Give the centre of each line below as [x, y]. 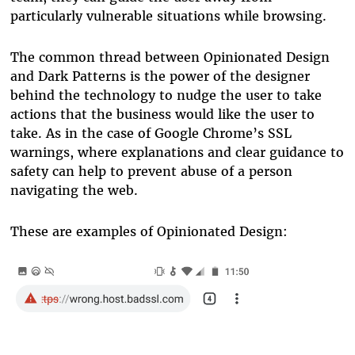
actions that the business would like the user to [162, 114]
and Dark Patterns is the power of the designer [160, 76]
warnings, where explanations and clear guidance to [177, 152]
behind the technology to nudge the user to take [166, 95]
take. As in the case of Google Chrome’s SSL [151, 133]
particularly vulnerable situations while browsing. [168, 15]
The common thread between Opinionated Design [170, 57]
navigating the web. [74, 190]
